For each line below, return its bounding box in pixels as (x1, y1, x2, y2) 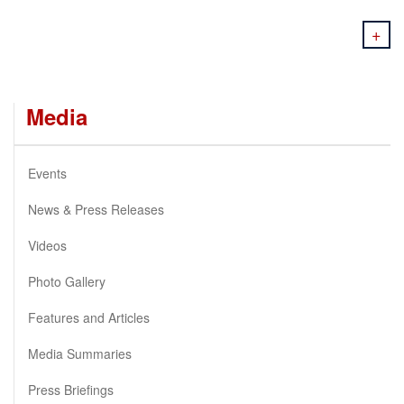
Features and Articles (28, 308, 150, 326)
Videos (28, 235, 67, 254)
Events (28, 163, 67, 182)
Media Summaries (28, 344, 132, 363)
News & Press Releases (28, 199, 164, 218)
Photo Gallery (28, 271, 106, 290)
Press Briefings (28, 380, 114, 399)
